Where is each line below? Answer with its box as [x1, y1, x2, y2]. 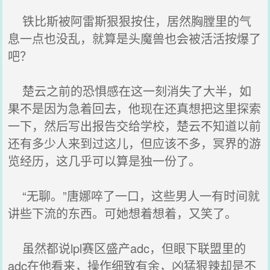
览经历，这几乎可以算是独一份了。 [8, 152, 201, 169]
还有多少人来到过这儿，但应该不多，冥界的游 [8, 134, 262, 152]
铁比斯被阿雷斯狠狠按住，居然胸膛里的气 [8, 12, 252, 30]
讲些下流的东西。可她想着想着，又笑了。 [8, 204, 237, 222]
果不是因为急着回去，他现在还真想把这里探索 [8, 99, 262, 117]
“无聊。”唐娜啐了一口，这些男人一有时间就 [8, 187, 260, 204]
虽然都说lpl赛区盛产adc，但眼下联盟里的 [8, 239, 246, 257]
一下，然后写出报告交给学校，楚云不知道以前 [8, 117, 262, 134]
